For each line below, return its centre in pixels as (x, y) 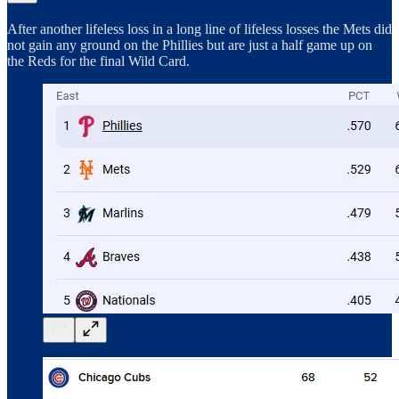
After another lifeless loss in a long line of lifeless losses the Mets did (199, 29)
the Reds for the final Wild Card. (98, 61)
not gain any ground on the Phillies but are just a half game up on (190, 45)
